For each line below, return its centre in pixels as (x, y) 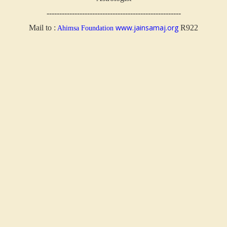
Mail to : (42, 27)
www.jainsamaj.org (147, 27)
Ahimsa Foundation (85, 28)
